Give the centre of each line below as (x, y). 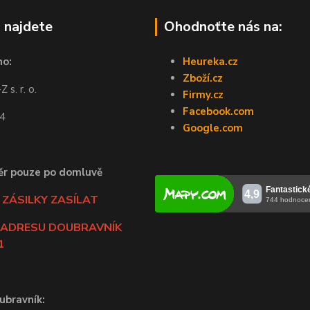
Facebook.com (218, 111)
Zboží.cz (203, 78)
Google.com (213, 128)
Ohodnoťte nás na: (223, 26)
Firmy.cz (203, 94)
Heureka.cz (210, 61)
